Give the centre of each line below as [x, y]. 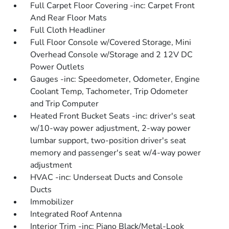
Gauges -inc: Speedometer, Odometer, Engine [115, 79]
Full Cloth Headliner [68, 30]
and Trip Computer [65, 104]
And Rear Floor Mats [69, 18]
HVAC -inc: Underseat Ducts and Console [107, 177]
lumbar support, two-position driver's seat [108, 141]
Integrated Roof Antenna [76, 214]
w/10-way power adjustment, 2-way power [111, 128]
